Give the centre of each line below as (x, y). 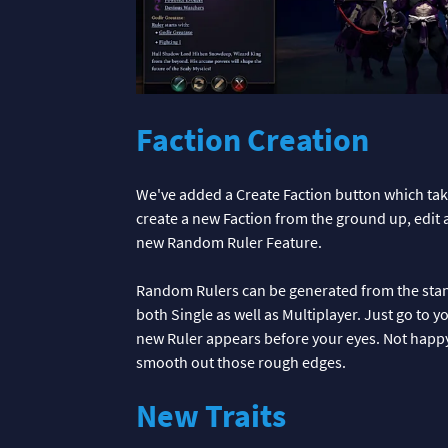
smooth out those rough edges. (241, 361)
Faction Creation (252, 139)
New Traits (211, 415)
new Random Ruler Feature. (229, 241)
